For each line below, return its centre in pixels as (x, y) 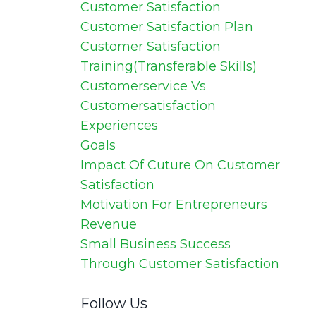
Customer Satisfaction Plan (166, 27)
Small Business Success (155, 244)
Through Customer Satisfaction (180, 264)
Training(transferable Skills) (168, 67)
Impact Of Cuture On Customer (180, 165)
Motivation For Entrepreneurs (174, 205)
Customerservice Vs (143, 86)
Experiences (119, 126)
